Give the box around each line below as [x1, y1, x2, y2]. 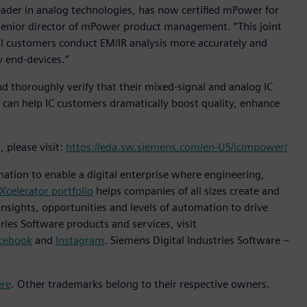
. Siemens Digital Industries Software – [104, 234, 289, 247]
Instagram [56, 234, 104, 247]
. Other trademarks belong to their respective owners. [11, 278, 270, 291]
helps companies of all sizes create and [93, 184, 280, 198]
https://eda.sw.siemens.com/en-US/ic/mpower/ [66, 140, 287, 154]
